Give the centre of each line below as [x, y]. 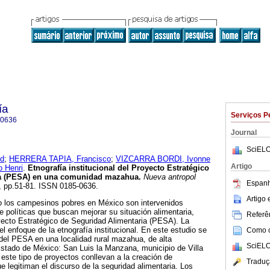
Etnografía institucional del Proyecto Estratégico [118, 168]
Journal [244, 133]
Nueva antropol [168, 177]
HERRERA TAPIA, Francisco [60, 159]
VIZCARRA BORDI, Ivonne [163, 159]
